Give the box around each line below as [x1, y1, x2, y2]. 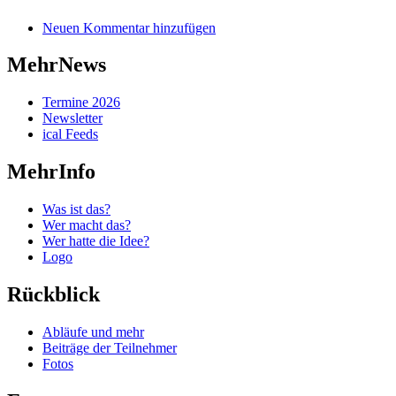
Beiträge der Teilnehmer [42, 339, 177, 355]
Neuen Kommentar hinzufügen [42, 19, 216, 35]
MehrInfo [7, 160, 95, 184]
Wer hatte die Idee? [42, 233, 149, 249]
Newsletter [42, 110, 103, 126]
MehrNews [7, 53, 106, 77]
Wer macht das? [42, 217, 131, 233]
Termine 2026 [42, 95, 120, 110]
